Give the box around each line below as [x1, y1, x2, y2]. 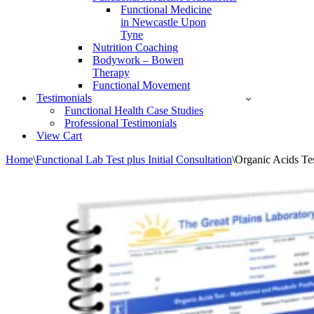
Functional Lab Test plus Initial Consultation [36, 153, 232, 165]
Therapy [93, 67, 130, 78]
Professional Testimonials [64, 117, 177, 129]
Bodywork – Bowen [93, 54, 184, 66]
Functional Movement [93, 79, 190, 91]
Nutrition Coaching [93, 41, 178, 53]
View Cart [36, 130, 82, 142]
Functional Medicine [121, 4, 212, 15]
